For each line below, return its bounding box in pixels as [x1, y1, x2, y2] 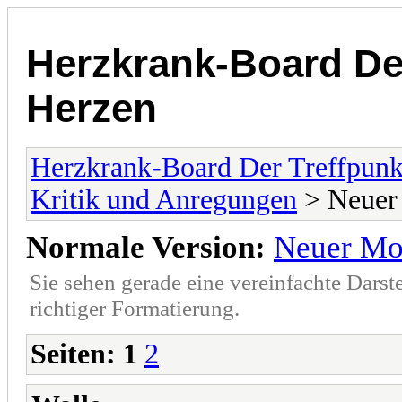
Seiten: [31, 337, 116, 370]
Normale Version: [26, 229, 266, 265]
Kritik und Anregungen [31, 183, 297, 215]
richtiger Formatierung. [30, 294, 240, 320]
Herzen [26, 86, 157, 131]
